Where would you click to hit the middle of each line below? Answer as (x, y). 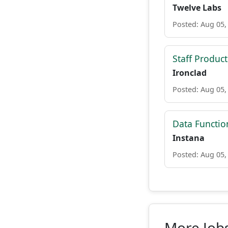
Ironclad (190, 73)
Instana (189, 138)
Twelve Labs (197, 8)
